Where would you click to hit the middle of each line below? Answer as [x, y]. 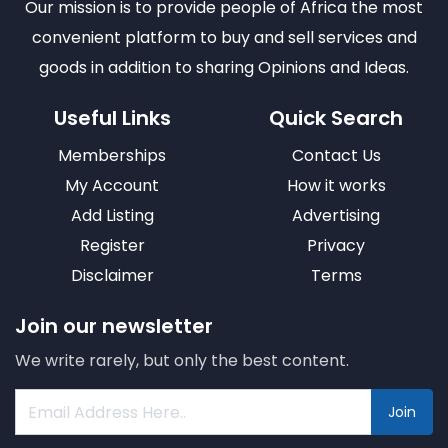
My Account [112, 186]
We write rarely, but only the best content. [182, 361]
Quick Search [336, 118]
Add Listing [112, 216]
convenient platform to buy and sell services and [224, 38]
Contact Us [336, 156]
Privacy [336, 246]
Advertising [336, 216]
